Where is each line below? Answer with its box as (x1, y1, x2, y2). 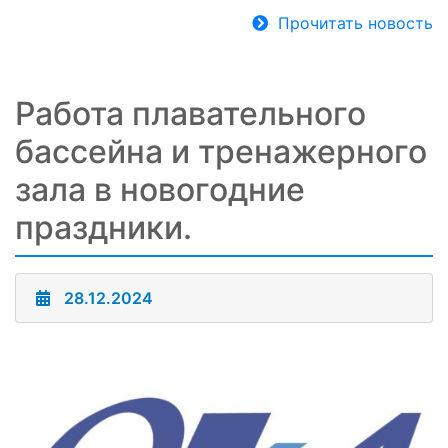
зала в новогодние (15, 170, 305, 210)
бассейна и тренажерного (15, 132, 427, 172)
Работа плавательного (15, 94, 366, 134)
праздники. (15, 208, 192, 248)
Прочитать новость (278, 13, 433, 34)
